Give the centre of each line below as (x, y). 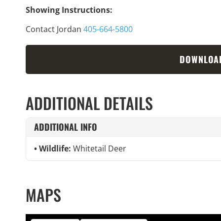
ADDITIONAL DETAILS (89, 103)
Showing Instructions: (69, 10)
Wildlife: (56, 148)
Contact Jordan (55, 29)
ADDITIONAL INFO (66, 127)
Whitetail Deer (100, 148)
